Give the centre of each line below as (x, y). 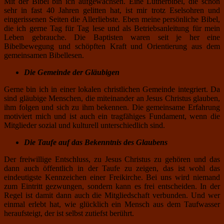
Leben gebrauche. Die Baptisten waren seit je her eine (112, 37)
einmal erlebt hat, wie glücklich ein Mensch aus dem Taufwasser (112, 204)
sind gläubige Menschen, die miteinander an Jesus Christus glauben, (112, 98)
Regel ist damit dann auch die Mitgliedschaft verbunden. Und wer (112, 195)
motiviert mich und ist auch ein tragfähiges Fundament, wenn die (112, 116)
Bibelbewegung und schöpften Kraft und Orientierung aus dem (112, 46)
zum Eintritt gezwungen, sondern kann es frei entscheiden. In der (112, 186)
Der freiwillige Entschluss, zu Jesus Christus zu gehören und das (112, 159)
